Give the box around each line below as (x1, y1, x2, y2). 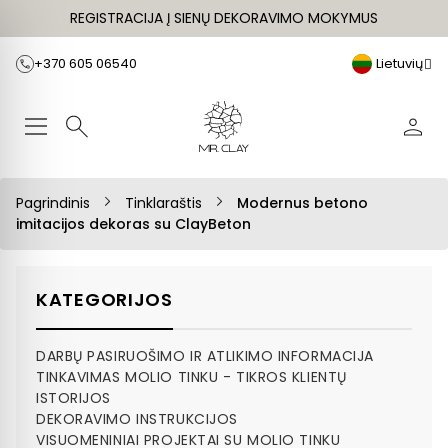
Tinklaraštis (125, 192, 206, 213)
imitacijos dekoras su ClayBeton (16, 214, 251, 235)
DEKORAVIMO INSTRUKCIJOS (36, 409, 238, 430)
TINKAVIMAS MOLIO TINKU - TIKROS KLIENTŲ (36, 367, 347, 388)
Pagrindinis (16, 192, 90, 213)
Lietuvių (376, 54, 423, 73)
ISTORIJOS (36, 388, 112, 409)
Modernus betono (237, 192, 368, 213)
